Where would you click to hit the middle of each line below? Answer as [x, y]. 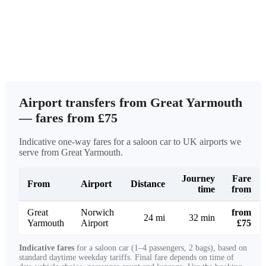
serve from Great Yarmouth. [71, 153]
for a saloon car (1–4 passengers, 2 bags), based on [161, 248]
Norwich [97, 213]
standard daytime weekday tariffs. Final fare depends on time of [126, 258]
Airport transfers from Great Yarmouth [131, 102]
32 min [202, 218]
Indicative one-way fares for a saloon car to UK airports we [130, 142]
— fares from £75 [68, 118]
